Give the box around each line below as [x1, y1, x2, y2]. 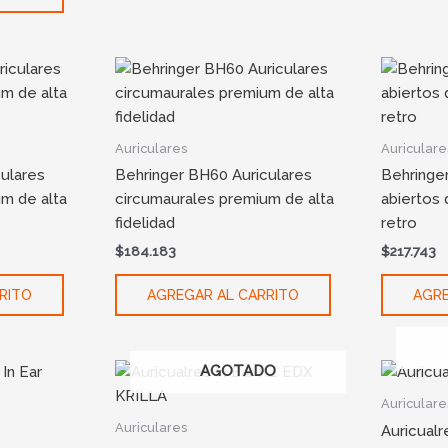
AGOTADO [199, 361, 276, 380]
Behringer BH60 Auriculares [114, 166, 312, 185]
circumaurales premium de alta [114, 190, 334, 209]
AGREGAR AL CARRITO [146, 286, 299, 303]
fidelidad [114, 214, 175, 233]
